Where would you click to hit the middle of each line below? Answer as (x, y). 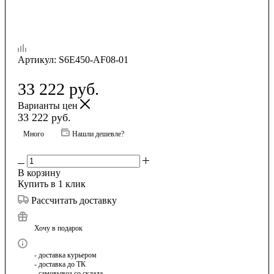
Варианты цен (49, 105)
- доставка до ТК (60, 264)
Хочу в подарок (58, 228)
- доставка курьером (65, 255)
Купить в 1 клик (52, 183)
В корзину (39, 172)
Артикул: (37, 59)
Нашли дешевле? (98, 134)
